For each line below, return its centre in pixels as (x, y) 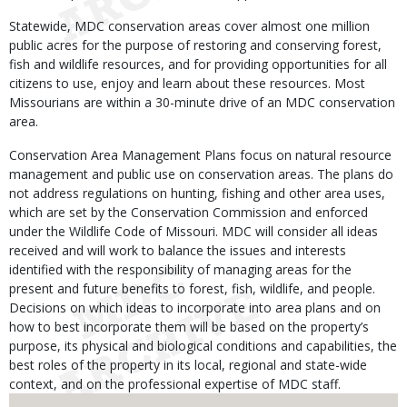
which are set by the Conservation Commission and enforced (189, 212)
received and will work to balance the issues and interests (178, 250)
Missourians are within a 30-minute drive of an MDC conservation (202, 102)
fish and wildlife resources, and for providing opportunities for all (198, 64)
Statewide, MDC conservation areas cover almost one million (189, 26)
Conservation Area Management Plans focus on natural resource (200, 155)
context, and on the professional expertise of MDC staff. (175, 384)
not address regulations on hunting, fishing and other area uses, (197, 193)
